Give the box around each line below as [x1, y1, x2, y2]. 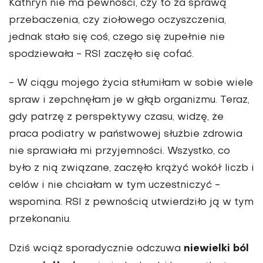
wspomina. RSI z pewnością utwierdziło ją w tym [9, 197, 254, 207]
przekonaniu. [9, 214, 71, 224]
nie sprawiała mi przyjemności [9, 146, 163, 156]
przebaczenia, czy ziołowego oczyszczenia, [9, 15, 226, 25]
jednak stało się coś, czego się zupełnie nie [9, 32, 225, 42]
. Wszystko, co [163, 146, 230, 156]
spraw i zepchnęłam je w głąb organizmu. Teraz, [9, 95, 249, 105]
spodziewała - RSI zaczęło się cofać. [9, 49, 194, 59]
